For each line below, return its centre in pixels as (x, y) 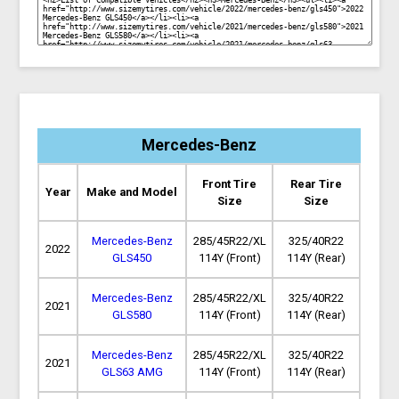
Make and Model (132, 191)
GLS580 (132, 314)
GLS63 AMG (132, 371)
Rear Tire (317, 183)
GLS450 (132, 257)
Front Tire (230, 183)
